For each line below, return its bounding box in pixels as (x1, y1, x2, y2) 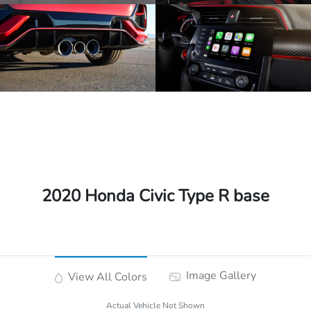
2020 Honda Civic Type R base (42, 185, 269, 208)
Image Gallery (183, 268, 256, 284)
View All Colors (65, 269, 147, 285)
